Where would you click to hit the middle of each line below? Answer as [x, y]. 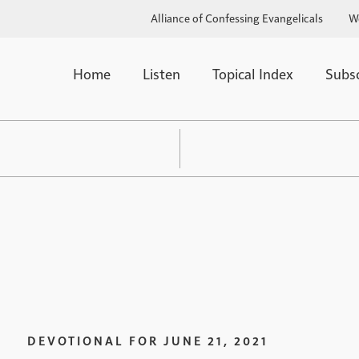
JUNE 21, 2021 [216, 340]
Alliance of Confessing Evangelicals [236, 18]
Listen [162, 73]
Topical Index [253, 73]
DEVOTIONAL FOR [93, 340]
